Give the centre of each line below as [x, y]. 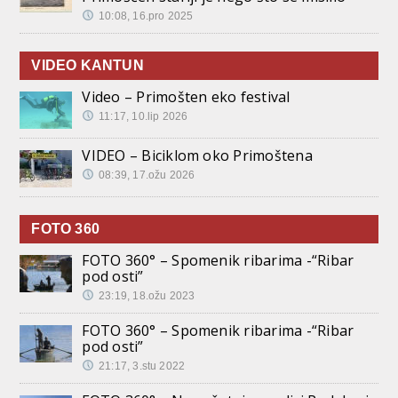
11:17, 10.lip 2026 [143, 116]
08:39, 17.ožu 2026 [147, 175]
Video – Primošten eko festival [186, 96]
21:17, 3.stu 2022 [142, 366]
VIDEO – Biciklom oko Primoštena [197, 155]
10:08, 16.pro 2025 [146, 16]
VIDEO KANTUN [88, 65]
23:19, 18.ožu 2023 [147, 295]
